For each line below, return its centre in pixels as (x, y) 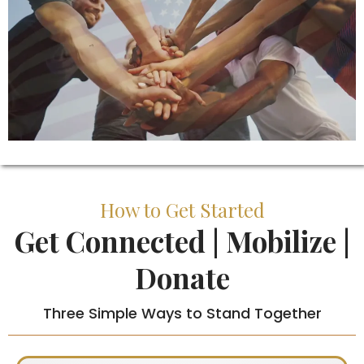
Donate (182, 278)
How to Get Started (182, 210)
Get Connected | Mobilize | (182, 241)
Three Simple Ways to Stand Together (182, 314)
